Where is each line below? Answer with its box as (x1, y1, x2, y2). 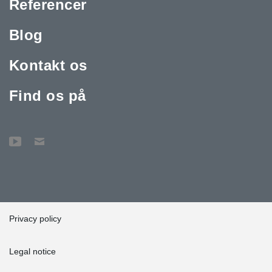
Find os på (9, 87, 86, 104)
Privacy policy (9, 213, 61, 223)
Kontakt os (9, 56, 87, 73)
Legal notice (9, 246, 56, 256)
